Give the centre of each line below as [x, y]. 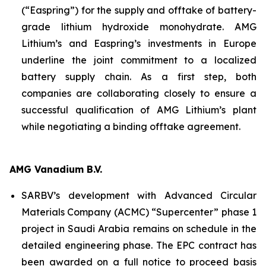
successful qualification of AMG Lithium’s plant [139, 110]
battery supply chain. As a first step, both [139, 77]
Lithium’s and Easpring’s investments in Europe [139, 43]
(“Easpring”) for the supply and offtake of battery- [139, 10]
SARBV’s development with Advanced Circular [139, 195]
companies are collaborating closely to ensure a [139, 93]
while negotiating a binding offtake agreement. [131, 126]
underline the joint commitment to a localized [139, 60]
